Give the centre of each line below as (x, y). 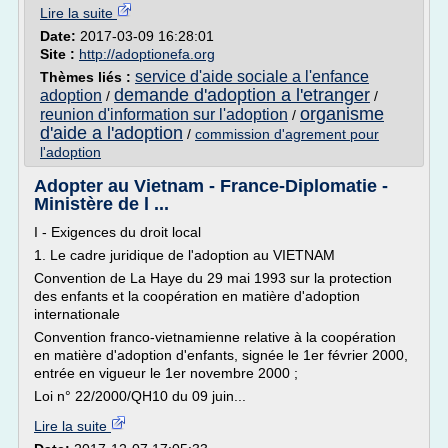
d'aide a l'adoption (111, 133)
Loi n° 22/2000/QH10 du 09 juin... (140, 396)
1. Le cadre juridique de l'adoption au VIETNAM (184, 255)
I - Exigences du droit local (117, 232)
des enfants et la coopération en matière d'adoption (197, 296)
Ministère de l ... (101, 204)
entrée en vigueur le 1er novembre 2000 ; (166, 373)
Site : (59, 54)
